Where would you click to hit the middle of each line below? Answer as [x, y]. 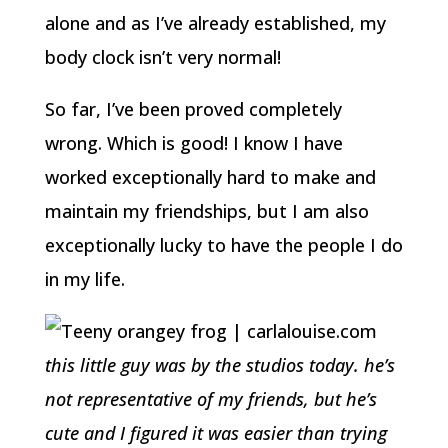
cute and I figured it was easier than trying [215, 433]
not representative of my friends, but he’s [210, 399]
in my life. [84, 279]
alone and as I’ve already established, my [215, 23]
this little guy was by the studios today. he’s [219, 365]
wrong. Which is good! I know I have [193, 143]
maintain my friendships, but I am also [206, 211]
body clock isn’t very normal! [162, 57]
